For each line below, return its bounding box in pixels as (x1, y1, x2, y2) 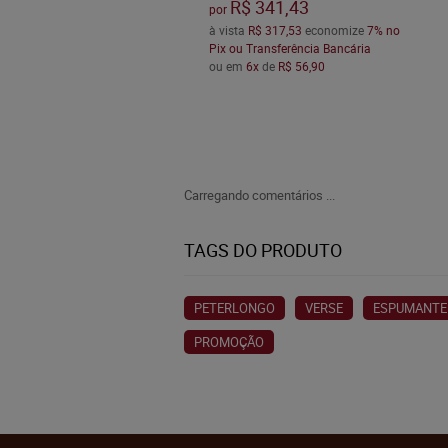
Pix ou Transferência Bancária (208, 40, 371, 57)
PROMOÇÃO (194, 333, 264, 351)
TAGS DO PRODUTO (184, 238, 342, 262)
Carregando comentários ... (184, 186, 335, 204)
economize (301, 22, 367, 39)
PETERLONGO (194, 299, 275, 317)
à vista (208, 22, 248, 39)
